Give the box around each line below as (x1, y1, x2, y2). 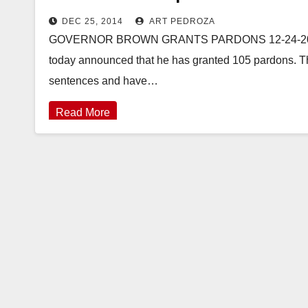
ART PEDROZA (147, 16, 215, 26)
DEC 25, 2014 (62, 16, 123, 26)
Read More (56, 107, 110, 118)
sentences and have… (49, 75, 158, 87)
